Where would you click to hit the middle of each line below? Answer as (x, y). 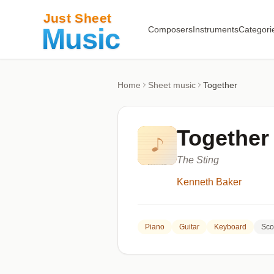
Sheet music (172, 85)
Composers (170, 29)
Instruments (215, 29)
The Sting (198, 160)
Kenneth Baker (209, 182)
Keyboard (230, 227)
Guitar (189, 227)
